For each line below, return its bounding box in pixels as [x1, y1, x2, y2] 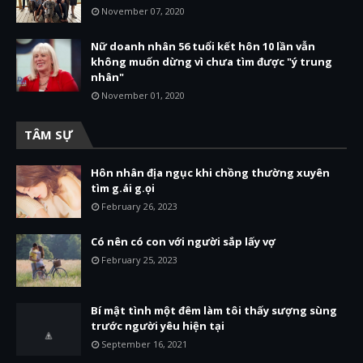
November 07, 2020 [101, 5, 185, 17]
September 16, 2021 [101, 338, 187, 350]
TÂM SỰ [24, 126, 73, 143]
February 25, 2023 [101, 254, 177, 266]
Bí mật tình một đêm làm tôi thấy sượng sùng [91, 303, 337, 318]
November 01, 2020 [101, 89, 185, 101]
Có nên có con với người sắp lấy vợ [91, 234, 275, 249]
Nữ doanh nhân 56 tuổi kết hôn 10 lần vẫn [91, 39, 315, 53]
